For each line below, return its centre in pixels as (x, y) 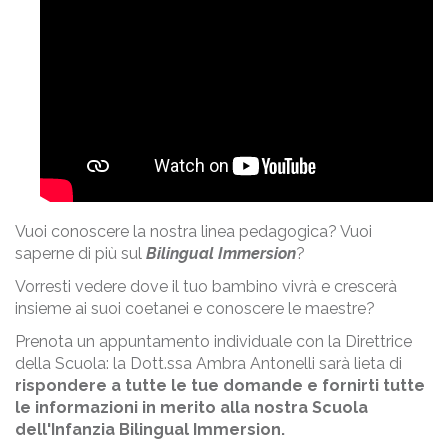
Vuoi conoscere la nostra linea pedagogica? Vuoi (193, 231)
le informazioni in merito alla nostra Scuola (191, 407)
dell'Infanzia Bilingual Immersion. (150, 429)
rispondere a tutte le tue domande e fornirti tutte (220, 385)
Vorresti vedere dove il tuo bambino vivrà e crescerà (206, 286)
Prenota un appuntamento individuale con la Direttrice (213, 341)
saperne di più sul (78, 253)
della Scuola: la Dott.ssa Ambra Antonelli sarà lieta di (208, 363)
